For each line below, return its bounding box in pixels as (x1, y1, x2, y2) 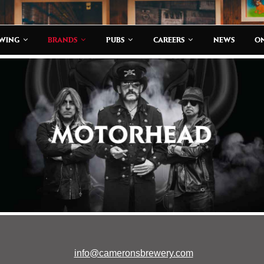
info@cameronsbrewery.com (74, 248, 193, 259)
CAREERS (153, 35, 186, 44)
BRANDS (48, 35, 79, 44)
